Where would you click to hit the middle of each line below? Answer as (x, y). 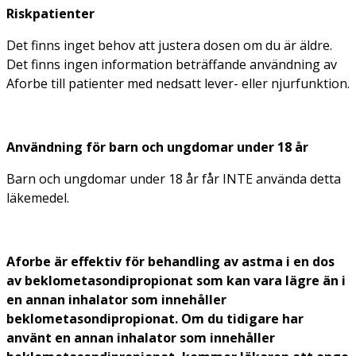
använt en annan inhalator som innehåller (141, 337)
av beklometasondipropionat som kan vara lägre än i (176, 280)
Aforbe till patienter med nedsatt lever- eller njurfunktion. (178, 83)
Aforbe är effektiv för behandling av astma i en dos (170, 261)
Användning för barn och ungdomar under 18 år (157, 147)
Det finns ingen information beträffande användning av (172, 64)
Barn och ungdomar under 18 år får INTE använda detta (174, 178)
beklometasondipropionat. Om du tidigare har (155, 318)
